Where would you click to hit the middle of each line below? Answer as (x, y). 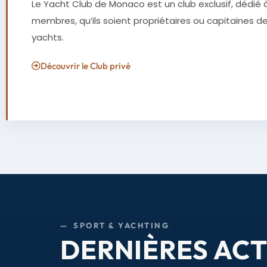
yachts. (48, 38)
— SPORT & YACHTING (115, 225)
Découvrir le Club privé (86, 66)
